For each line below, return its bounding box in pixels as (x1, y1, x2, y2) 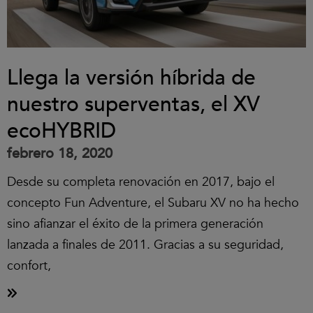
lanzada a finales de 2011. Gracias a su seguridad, (7, 236, 284, 254)
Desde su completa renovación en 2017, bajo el (7, 173, 275, 191)
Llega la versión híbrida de (7, 64, 256, 92)
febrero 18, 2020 (7, 144, 112, 163)
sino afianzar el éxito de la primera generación (7, 215, 263, 233)
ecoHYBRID (7, 117, 116, 145)
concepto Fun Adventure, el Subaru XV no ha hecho (7, 194, 299, 212)
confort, (7, 257, 51, 275)
